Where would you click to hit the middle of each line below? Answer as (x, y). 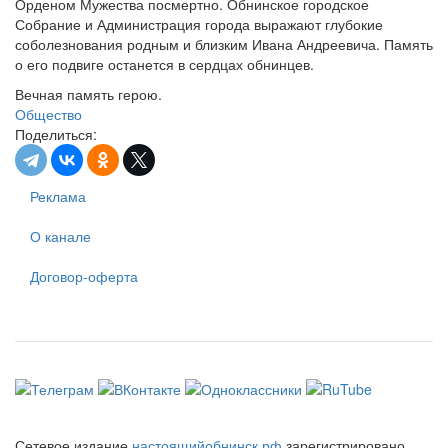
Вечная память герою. (88, 94)
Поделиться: (56, 134)
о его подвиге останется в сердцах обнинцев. (164, 64)
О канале (60, 236)
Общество (48, 114)
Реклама (58, 196)
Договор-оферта (84, 276)
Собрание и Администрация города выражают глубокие (199, 24)
